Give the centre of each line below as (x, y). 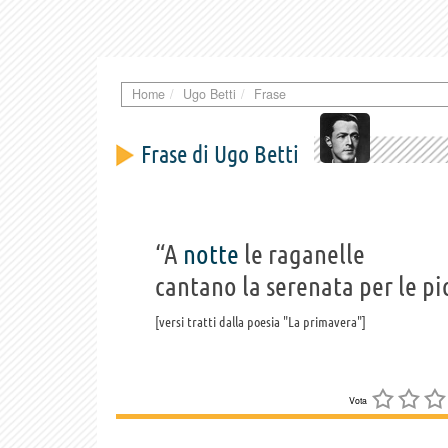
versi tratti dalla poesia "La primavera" (260, 321)
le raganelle (302, 253)
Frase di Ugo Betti (220, 154)
